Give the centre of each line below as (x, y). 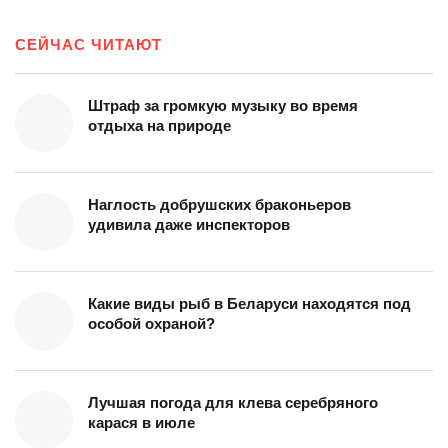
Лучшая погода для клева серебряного (233, 402)
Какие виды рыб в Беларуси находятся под (249, 303)
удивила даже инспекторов (189, 224)
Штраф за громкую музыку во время (223, 105)
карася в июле (141, 422)
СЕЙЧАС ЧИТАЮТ (88, 44)
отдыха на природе (159, 125)
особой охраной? (151, 323)
